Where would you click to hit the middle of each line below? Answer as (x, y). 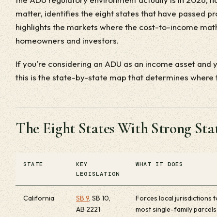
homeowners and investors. (67, 40)
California (39, 198)
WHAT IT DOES (160, 164)
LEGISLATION (98, 174)
